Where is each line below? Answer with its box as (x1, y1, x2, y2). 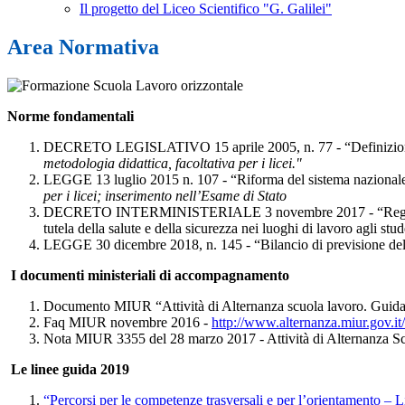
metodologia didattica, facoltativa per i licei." (43, 155, 302, 172)
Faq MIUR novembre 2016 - (43, 315, 212, 331)
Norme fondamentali (7, 108, 134, 125)
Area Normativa (7, 35, 159, 60)
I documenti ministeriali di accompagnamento (7, 268, 289, 284)
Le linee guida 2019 (7, 362, 129, 378)
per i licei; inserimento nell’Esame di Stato (43, 188, 287, 204)
